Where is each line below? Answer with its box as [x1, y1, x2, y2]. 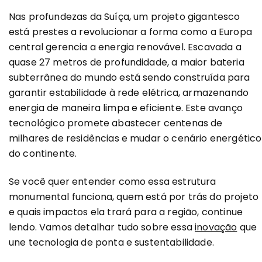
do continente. [9, 147, 77, 160]
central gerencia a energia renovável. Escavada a [9, 40, 242, 54]
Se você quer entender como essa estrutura [9, 175, 216, 189]
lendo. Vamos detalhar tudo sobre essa [9, 220, 195, 235]
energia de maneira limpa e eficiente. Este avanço [9, 101, 243, 115]
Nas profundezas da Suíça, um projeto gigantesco [9, 10, 240, 23]
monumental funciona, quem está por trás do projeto [9, 190, 259, 204]
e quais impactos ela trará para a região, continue [9, 205, 243, 219]
